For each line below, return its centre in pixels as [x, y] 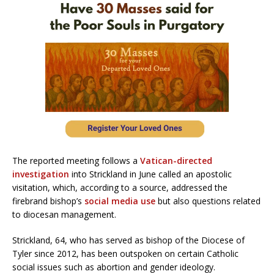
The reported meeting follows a [76, 161]
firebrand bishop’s [48, 201]
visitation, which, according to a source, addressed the [120, 188]
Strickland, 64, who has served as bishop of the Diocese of [128, 240]
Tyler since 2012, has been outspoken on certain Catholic [125, 254]
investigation [41, 174]
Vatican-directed [176, 161]
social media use [120, 201]
